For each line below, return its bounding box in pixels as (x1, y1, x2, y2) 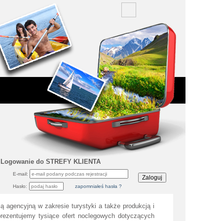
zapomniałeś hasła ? (75, 184, 122, 189)
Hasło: (13, 184, 29, 189)
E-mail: (13, 171, 30, 177)
